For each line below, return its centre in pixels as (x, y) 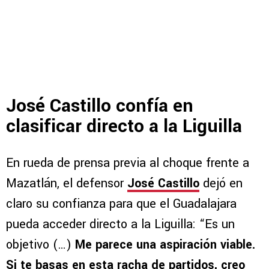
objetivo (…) (41, 245)
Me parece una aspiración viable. (165, 245)
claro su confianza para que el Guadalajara (121, 204)
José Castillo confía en (100, 106)
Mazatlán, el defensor (67, 184)
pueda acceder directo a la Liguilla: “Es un (120, 225)
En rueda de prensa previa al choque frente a (128, 163)
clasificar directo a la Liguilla (124, 127)
